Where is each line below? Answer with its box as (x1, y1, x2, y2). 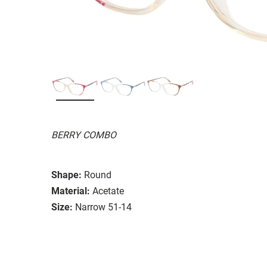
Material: (51, 185, 90, 197)
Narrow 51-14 (75, 201, 132, 213)
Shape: (51, 169, 82, 181)
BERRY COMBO (51, 129, 116, 141)
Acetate (92, 185, 124, 197)
